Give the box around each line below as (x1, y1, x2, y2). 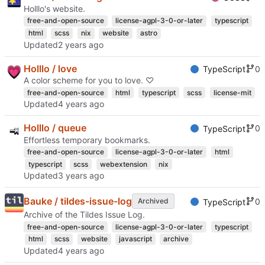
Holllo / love (24, 62, 77, 75)
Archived (137, 196, 169, 206)
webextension (99, 159, 147, 169)
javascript (118, 234, 152, 244)
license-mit (213, 88, 251, 97)
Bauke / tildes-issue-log (24, 195, 132, 207)
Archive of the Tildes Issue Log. (24, 209, 145, 220)
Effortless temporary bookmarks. (24, 134, 150, 145)
